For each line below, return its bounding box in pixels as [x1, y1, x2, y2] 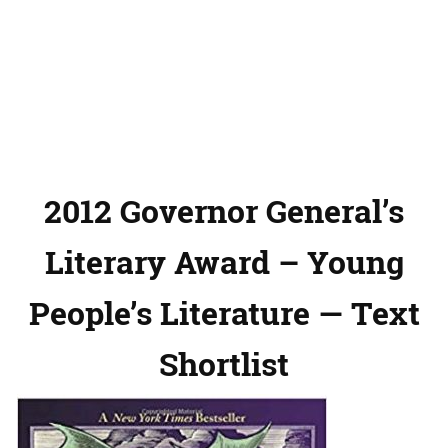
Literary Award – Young [44, 240, 404, 284]
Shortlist [159, 342, 289, 386]
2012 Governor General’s [44, 189, 404, 233]
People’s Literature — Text [28, 291, 420, 335]
